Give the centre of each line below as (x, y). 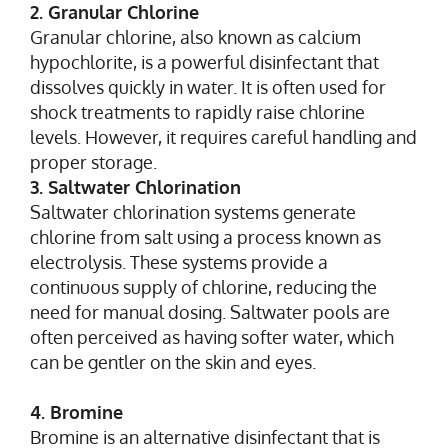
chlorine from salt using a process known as (205, 236)
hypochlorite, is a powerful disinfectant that (204, 61)
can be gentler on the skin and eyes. (173, 361)
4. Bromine (76, 411)
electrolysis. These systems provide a (179, 261)
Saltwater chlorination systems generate (193, 211)
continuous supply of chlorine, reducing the (203, 286)
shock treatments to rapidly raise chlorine (197, 111)
